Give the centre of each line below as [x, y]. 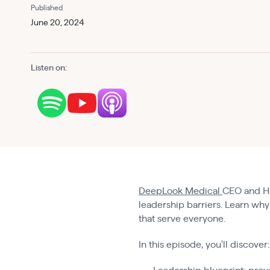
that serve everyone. [182, 219]
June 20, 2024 [58, 23]
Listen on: [49, 68]
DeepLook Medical [181, 191]
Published [47, 8]
